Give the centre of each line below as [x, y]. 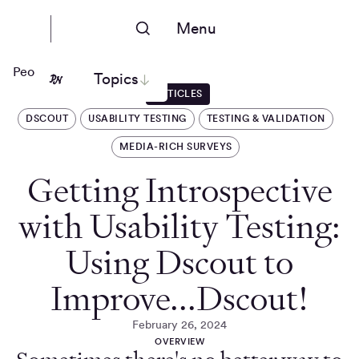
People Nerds [52, 71]
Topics [116, 79]
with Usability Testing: [179, 226]
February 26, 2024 [179, 324]
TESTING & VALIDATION [266, 118]
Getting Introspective [179, 190]
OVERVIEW [179, 341]
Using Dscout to [179, 262]
